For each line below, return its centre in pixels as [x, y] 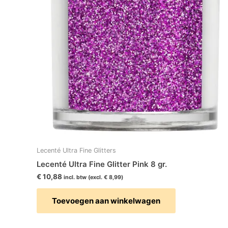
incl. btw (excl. [84, 178]
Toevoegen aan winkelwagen [106, 201]
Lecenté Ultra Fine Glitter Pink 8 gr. [102, 164]
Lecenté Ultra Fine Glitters [76, 151]
